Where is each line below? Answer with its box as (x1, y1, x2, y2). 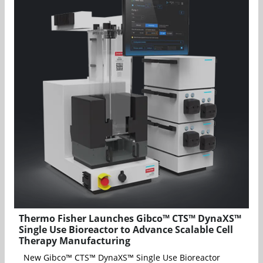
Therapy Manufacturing (19, 234, 130, 248)
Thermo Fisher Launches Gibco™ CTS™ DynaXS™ (19, 212, 241, 225)
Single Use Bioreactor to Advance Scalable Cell (19, 223, 233, 237)
